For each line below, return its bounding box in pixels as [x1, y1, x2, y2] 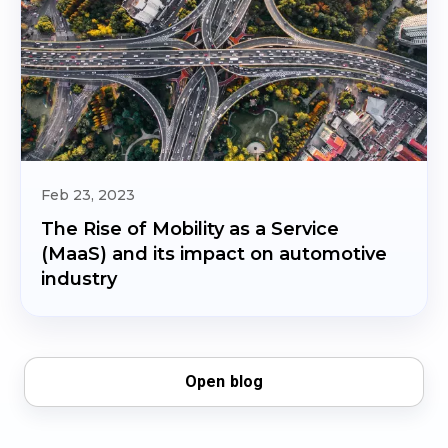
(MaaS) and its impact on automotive [41, 243, 387, 265]
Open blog [184, 372, 264, 391]
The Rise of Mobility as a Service [41, 218, 339, 240]
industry [41, 268, 117, 290]
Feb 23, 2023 [41, 186, 135, 204]
